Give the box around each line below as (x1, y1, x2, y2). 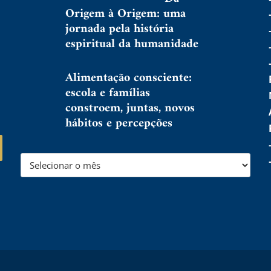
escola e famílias (65, 82, 151, 104)
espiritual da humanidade (65, 33, 199, 55)
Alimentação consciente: (65, 67, 192, 89)
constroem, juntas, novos (65, 97, 195, 119)
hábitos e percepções (65, 113, 173, 134)
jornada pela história (65, 18, 174, 40)
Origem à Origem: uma (65, 3, 186, 25)
